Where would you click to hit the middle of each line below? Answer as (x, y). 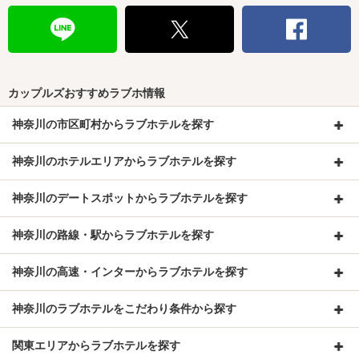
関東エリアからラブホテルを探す (96, 345)
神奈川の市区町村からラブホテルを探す (113, 124)
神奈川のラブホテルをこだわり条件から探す (124, 309)
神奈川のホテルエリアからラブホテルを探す (124, 161)
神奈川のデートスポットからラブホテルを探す (130, 198)
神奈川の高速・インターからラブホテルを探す (130, 272)
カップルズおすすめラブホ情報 (87, 93)
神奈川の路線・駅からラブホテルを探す (113, 235)
